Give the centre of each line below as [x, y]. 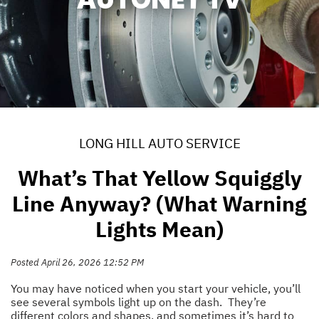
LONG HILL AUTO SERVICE [159, 143]
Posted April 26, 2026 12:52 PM [77, 262]
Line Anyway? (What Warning [159, 203]
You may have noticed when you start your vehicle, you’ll [156, 288]
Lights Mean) [159, 229]
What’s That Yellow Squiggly [159, 177]
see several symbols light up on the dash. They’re [138, 302]
